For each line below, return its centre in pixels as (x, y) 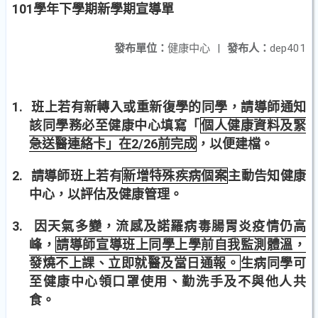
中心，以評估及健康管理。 (106, 194)
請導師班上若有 (77, 176)
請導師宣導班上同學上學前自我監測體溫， (181, 245)
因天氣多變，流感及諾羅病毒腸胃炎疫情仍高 (170, 226)
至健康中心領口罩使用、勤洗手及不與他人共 (168, 281)
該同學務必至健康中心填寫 (108, 125)
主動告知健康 (267, 176)
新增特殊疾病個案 (175, 176)
